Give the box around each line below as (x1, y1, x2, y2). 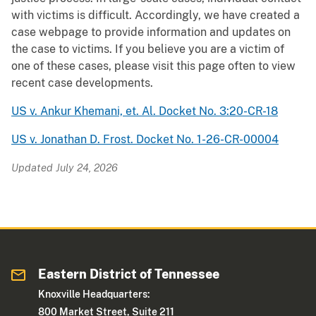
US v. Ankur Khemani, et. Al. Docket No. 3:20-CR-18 (11, 104, 278, 119)
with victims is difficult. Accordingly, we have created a (11, 8, 300, 23)
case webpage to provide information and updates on (11, 25, 291, 39)
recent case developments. (11, 76, 153, 90)
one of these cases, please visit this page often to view (11, 59, 296, 73)
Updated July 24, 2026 (11, 162, 118, 174)
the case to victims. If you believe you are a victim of (11, 42, 284, 56)
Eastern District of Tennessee (38, 267, 220, 282)
